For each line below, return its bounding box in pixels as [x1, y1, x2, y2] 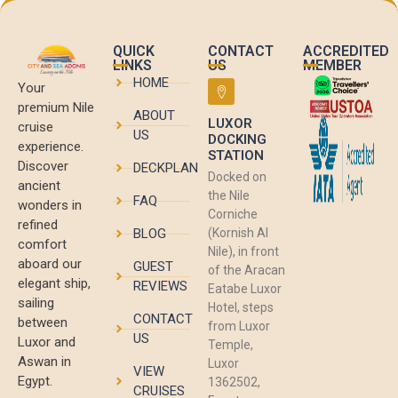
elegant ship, [18, 275, 91, 291]
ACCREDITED [303, 43, 389, 60]
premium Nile [18, 99, 94, 115]
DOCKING [208, 131, 267, 148]
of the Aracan [208, 263, 285, 278]
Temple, [208, 338, 253, 353]
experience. [18, 138, 84, 155]
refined [18, 216, 58, 233]
